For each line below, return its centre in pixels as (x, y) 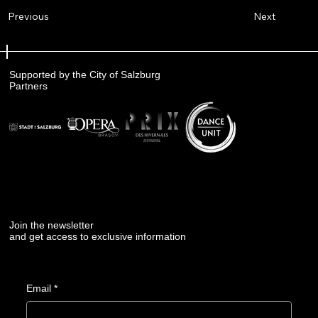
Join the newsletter (52, 225)
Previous (29, 17)
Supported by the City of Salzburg (84, 74)
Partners (28, 86)
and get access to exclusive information (98, 237)
